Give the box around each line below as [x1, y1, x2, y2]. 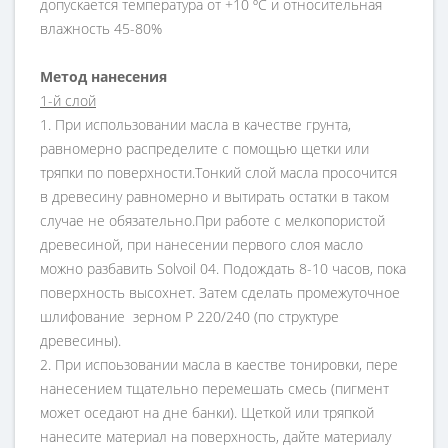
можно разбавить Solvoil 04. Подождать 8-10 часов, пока [40, 259, 406, 279]
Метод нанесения [40, 67, 167, 87]
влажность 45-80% [40, 19, 162, 39]
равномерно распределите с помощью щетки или [40, 139, 369, 159]
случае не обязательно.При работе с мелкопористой [40, 211, 385, 231]
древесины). [40, 331, 121, 351]
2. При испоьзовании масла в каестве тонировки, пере [40, 355, 398, 375]
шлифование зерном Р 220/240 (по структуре [40, 307, 339, 327]
